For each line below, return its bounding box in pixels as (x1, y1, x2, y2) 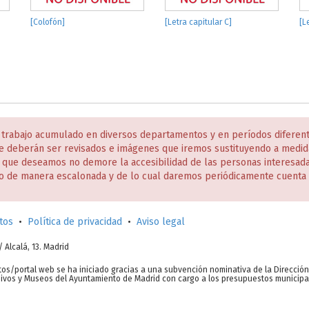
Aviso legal (137, 216, 185, 228)
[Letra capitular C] (165, 17, 232, 27)
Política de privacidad (28, 216, 122, 228)
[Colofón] (30, 17, 65, 27)
